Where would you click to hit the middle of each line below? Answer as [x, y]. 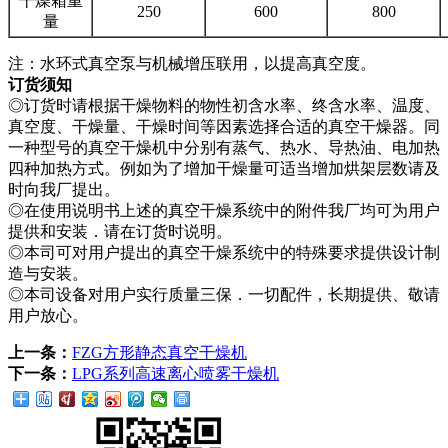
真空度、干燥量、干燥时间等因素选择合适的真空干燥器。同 [224, 127]
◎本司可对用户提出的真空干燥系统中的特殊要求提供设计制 [224, 253]
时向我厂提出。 [64, 190]
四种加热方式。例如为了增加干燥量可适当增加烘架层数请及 [224, 169]
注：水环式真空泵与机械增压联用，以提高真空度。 [192, 64]
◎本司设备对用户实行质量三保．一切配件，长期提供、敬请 [224, 295]
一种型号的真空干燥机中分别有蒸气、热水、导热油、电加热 [224, 148]
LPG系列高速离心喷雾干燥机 [175, 374]
